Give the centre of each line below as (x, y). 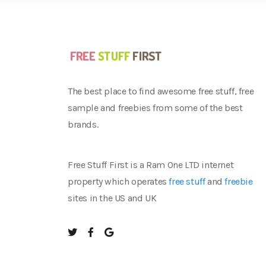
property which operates (118, 181)
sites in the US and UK (112, 198)
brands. (83, 124)
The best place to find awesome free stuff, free (161, 91)
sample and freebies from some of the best (155, 107)
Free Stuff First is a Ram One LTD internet (151, 164)
